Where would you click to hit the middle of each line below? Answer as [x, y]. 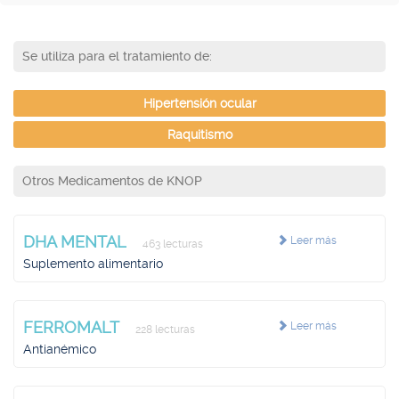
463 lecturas [171, 244]
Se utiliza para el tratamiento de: [117, 56]
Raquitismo [199, 134]
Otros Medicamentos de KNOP [112, 181]
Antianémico [60, 349]
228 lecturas [164, 330]
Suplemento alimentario [93, 264]
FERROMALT [73, 327]
